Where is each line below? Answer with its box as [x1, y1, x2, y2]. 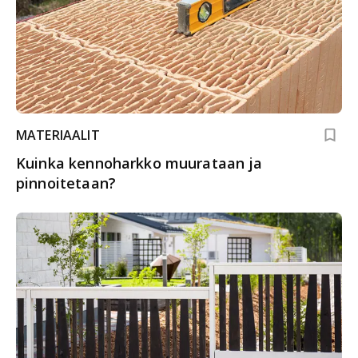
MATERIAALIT [16, 126, 100, 145]
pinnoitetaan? [16, 173, 116, 193]
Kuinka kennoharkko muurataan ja [16, 153, 263, 173]
